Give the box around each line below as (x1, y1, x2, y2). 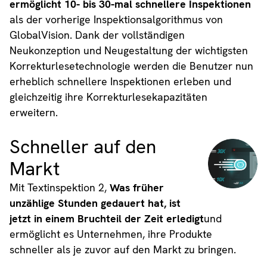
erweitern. (9, 105, 58, 119)
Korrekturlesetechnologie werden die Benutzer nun (9, 58, 253, 73)
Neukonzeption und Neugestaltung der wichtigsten (9, 43, 248, 57)
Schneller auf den (9, 134, 156, 159)
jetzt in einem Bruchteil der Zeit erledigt (9, 211, 204, 225)
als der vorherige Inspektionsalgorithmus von (9, 12, 223, 26)
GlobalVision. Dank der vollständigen (9, 27, 185, 42)
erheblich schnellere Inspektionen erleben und (9, 74, 231, 88)
